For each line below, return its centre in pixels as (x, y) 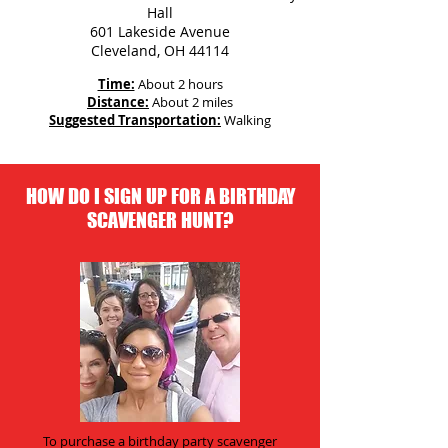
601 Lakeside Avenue (160, 31)
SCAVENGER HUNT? (160, 220)
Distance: (118, 102)
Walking (247, 120)
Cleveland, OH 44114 (160, 50)
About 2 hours (180, 84)
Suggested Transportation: (135, 120)
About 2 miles (191, 102)
